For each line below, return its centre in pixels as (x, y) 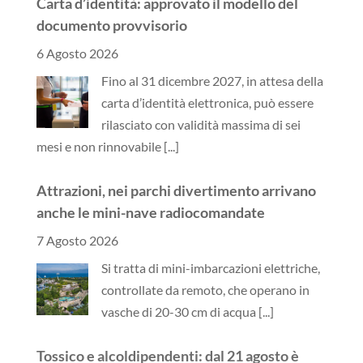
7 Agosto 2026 (77, 240)
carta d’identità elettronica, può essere (207, 102)
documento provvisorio (111, 25)
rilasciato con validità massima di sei (201, 124)
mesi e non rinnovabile (100, 146)
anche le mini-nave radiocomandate (150, 212)
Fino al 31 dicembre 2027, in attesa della (212, 80)
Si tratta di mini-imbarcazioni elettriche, (210, 267)
